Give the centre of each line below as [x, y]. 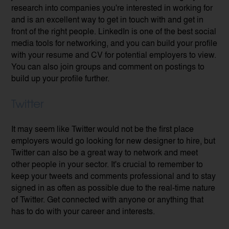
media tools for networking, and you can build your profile [114, 42]
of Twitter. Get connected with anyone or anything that [108, 199]
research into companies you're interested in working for [112, 7]
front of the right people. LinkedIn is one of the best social [114, 31]
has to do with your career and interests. [83, 211]
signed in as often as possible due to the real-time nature [113, 187]
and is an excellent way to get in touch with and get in [108, 19]
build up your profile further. [61, 78]
